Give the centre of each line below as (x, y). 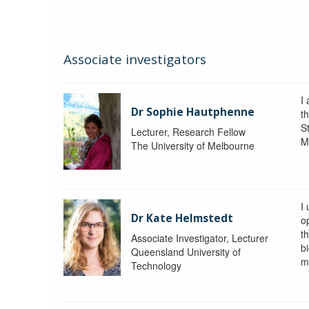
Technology (157, 265)
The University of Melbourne (193, 145)
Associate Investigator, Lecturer (200, 238)
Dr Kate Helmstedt (182, 218)
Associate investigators (135, 59)
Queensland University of (186, 251)
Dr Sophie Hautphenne (193, 112)
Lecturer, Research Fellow (189, 131)
